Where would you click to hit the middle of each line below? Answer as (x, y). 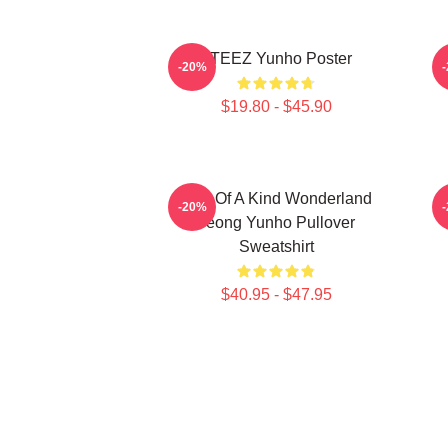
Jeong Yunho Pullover (276, 222)
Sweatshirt (276, 246)
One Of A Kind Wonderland (276, 198)
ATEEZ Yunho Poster (276, 58)
